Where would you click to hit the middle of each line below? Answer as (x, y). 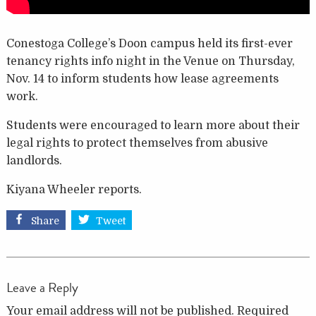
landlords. (34, 160)
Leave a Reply (42, 288)
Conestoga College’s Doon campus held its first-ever (149, 43)
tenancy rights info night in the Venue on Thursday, (150, 61)
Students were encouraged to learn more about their (153, 125)
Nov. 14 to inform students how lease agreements (142, 79)
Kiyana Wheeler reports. (74, 189)
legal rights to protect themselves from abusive (137, 143)
